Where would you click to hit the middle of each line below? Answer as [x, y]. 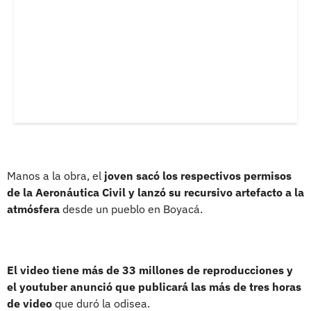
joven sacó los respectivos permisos [198, 175]
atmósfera [33, 209]
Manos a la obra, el [56, 175]
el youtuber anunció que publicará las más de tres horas [154, 286]
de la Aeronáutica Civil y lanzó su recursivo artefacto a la [155, 192]
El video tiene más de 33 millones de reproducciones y [150, 270]
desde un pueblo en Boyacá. [131, 209]
